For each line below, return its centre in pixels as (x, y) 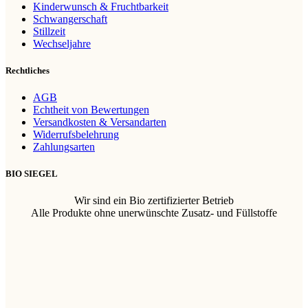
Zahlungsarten (64, 146)
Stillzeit (49, 31)
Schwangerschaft (70, 19)
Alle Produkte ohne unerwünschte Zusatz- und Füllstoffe (154, 213)
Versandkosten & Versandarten (100, 122)
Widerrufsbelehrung (76, 134)
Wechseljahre (62, 43)
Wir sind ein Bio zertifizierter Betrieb (154, 201)
